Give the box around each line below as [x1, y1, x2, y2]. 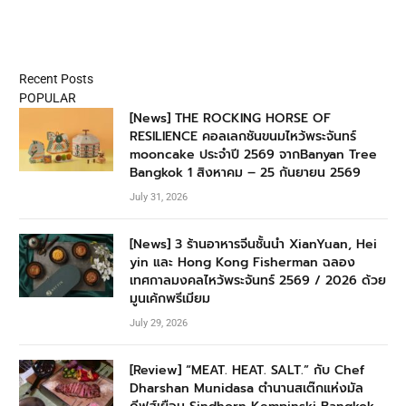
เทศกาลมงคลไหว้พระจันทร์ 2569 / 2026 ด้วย [130, 271, 386, 291]
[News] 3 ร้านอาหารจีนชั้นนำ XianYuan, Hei [130, 235, 377, 255]
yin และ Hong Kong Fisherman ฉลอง [130, 253, 355, 273]
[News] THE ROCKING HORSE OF [130, 109, 331, 129]
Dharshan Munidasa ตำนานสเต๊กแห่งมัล [130, 379, 363, 399]
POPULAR [19, 91, 76, 106]
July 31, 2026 [130, 191, 188, 204]
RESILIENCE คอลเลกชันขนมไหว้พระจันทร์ [130, 127, 356, 147]
